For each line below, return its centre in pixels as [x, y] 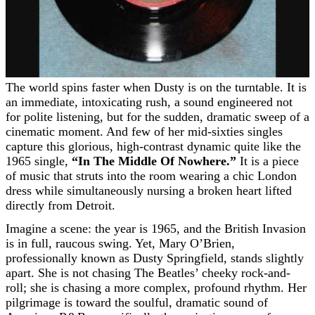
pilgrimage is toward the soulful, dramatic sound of [137, 302]
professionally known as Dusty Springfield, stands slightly [155, 258]
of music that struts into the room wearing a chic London [151, 176]
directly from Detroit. [60, 205]
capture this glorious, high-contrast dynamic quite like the [153, 146]
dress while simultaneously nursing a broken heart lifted [149, 191]
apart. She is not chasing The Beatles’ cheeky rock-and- [148, 273]
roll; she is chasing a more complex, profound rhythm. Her [156, 288]
